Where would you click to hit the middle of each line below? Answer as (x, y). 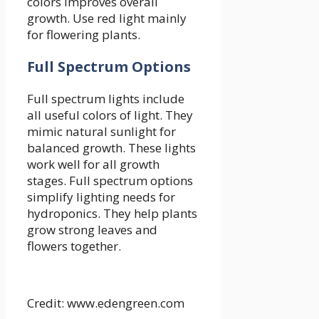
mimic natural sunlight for (101, 131)
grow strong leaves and (92, 229)
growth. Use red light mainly (107, 18)
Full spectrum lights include (106, 98)
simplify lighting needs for (101, 197)
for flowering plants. (84, 34)
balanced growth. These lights (111, 147)
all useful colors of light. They (110, 115)
